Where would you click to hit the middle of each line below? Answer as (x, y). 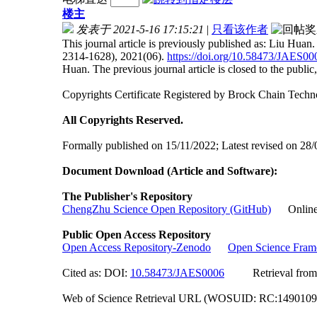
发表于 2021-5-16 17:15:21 (140, 29)
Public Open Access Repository (137, 234)
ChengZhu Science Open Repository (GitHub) (167, 209)
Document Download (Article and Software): (170, 171)
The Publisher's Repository (127, 196)
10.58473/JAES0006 (177, 272)
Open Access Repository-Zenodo (137, 247)
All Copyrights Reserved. (123, 120)
